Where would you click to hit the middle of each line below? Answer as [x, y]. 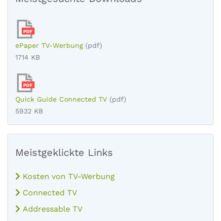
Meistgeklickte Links [64, 152]
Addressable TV [51, 209]
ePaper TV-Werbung [49, 45]
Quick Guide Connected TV [61, 99]
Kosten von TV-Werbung [68, 176]
